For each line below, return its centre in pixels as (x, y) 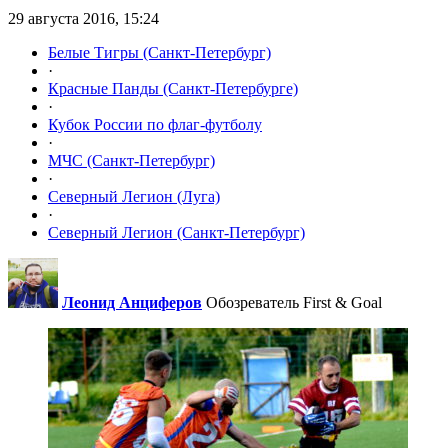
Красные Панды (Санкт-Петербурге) (173, 89)
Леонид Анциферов (132, 303)
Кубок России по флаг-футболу (155, 125)
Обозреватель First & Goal (294, 303)
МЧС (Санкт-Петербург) (131, 161)
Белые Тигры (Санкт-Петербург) (159, 53)
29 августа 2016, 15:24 (83, 19)
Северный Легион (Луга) (134, 197)
